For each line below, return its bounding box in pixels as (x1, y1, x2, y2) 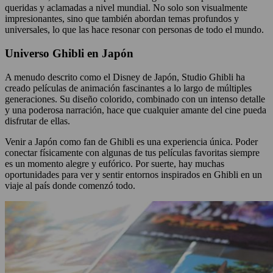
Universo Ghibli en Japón (5, 46, 136, 60)
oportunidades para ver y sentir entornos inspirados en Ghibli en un (5, 169, 262, 180)
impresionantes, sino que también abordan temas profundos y (5, 13, 239, 24)
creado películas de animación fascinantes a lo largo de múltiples (5, 82, 252, 93)
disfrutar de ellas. (5, 115, 73, 126)
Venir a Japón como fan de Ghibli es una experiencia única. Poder (5, 136, 258, 147)
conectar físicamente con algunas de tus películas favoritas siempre (5, 147, 260, 158)
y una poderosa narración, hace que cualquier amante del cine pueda (5, 104, 266, 115)
